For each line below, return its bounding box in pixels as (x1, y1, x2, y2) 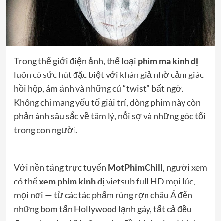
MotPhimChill (107, 161, 163, 173)
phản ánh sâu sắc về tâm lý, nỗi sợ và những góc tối (13, 110, 206, 121)
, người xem (162, 161, 207, 173)
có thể (13, 175, 39, 186)
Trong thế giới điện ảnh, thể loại (13, 55, 138, 66)
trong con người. (13, 124, 77, 135)
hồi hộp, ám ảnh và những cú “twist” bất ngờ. (13, 82, 184, 94)
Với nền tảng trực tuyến (13, 161, 108, 173)
